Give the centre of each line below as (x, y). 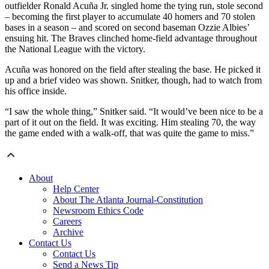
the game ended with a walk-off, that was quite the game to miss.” (129, 133)
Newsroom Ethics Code (98, 211)
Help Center (76, 189)
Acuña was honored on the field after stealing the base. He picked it (133, 70)
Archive (68, 232)
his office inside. (36, 91)
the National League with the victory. (75, 49)
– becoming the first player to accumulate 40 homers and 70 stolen (130, 17)
